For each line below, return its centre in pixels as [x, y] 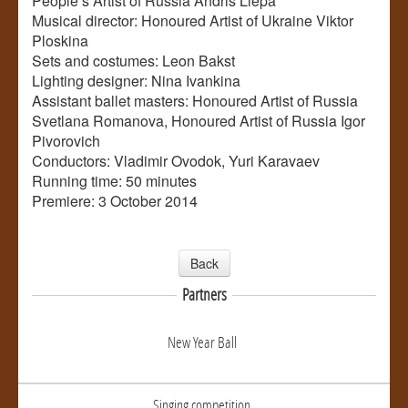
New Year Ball [202, 342]
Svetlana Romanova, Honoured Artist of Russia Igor [199, 120]
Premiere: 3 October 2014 [115, 200]
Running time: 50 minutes [114, 180]
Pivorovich [66, 140]
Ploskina [60, 40]
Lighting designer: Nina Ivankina [136, 80]
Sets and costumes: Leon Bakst [133, 60]
